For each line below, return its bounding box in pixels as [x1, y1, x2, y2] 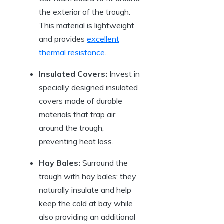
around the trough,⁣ [39, 123, 104, 133]
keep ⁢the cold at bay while [39, 198, 133, 209]
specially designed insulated [39, 82, 138, 93]
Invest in [107, 69, 140, 79]
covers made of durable [39, 96, 122, 106]
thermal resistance [39, 47, 105, 58]
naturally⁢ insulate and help [39, 185, 131, 195]
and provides [39, 34, 87, 44]
